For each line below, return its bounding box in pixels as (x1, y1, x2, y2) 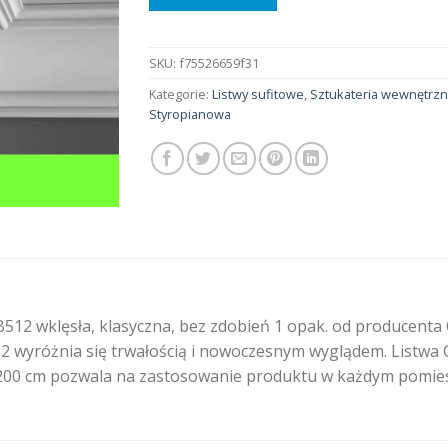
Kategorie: (149, 85, 212, 104)
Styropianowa (149, 105, 231, 124)
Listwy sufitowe (212, 85, 304, 104)
